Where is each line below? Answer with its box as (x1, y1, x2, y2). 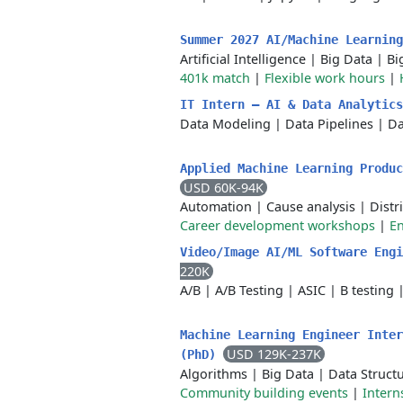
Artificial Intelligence (180, 50, 306, 67)
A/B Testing (215, 282, 283, 299)
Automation (180, 198, 252, 215)
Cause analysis (266, 198, 355, 215)
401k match (180, 69, 250, 86)
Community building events (180, 384, 348, 401)
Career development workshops (180, 217, 375, 234)
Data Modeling (180, 115, 271, 132)
